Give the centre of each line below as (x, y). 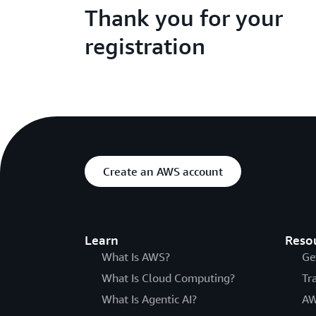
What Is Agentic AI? (149, 299)
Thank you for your (184, 18)
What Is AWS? (136, 257)
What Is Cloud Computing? (168, 278)
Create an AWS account (163, 171)
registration (145, 46)
